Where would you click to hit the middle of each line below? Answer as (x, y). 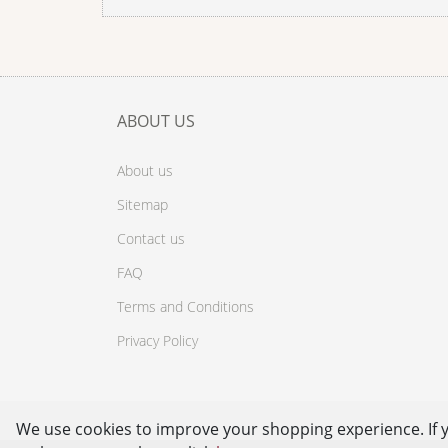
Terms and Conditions (185, 306)
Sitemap (142, 204)
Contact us (151, 238)
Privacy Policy (157, 340)
